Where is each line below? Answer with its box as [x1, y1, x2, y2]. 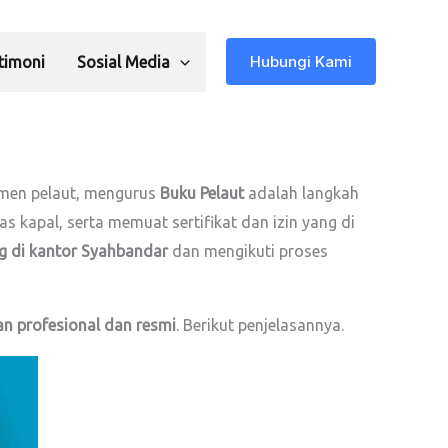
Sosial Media [77, 52, 171, 71]
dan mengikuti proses [168, 242, 328, 260]
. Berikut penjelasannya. [176, 316, 344, 334]
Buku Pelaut [160, 184, 244, 202]
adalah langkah [244, 184, 359, 202]
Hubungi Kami [250, 52, 352, 71]
